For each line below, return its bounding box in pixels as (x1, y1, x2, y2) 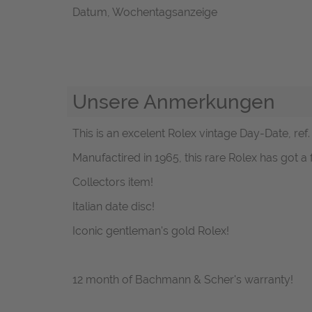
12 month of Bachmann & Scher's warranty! (72, 273, 293, 287)
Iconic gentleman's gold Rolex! (72, 224, 229, 238)
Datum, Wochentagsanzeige (72, 5, 217, 19)
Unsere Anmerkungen (72, 89, 275, 114)
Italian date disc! (72, 200, 155, 214)
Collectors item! (72, 175, 153, 189)
